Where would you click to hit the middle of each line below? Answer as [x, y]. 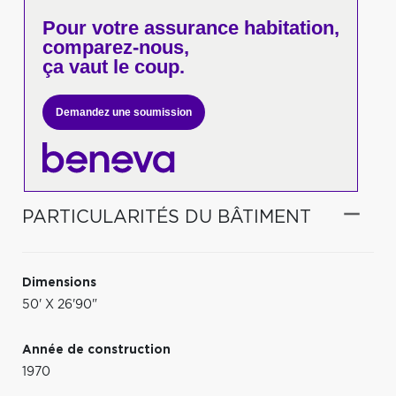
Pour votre [90, 28]
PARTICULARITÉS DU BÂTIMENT [167, 217]
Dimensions [59, 282]
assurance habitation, [239, 28]
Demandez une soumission [123, 112]
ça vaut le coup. [113, 67]
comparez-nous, [115, 47]
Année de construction [96, 350]
